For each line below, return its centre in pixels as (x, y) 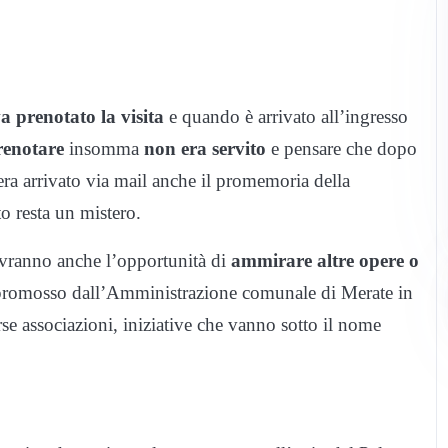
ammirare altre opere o (325, 260)
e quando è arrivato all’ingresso (286, 116)
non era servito (205, 148)
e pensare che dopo (341, 148)
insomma (104, 148)
